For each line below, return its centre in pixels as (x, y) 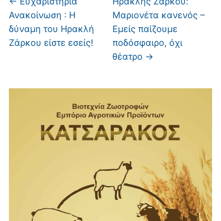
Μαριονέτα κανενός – (159, 15)
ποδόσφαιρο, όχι (148, 42)
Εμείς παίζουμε (145, 29)
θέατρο (129, 56)
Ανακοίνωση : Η (42, 15)
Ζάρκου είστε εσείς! (51, 42)
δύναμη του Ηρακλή (51, 29)
